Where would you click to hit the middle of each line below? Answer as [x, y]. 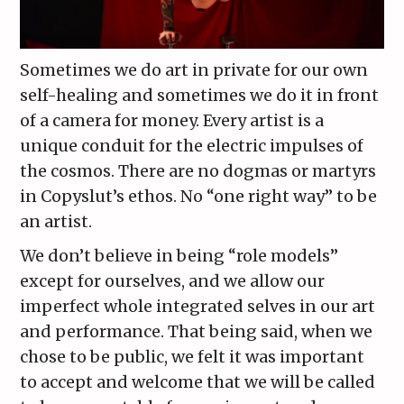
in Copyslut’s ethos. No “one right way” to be [199, 196]
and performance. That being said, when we [197, 331]
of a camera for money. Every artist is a [172, 120]
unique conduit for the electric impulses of [192, 145]
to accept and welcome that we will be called [198, 381]
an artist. [56, 221]
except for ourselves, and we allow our [173, 280]
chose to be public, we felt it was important [193, 356]
